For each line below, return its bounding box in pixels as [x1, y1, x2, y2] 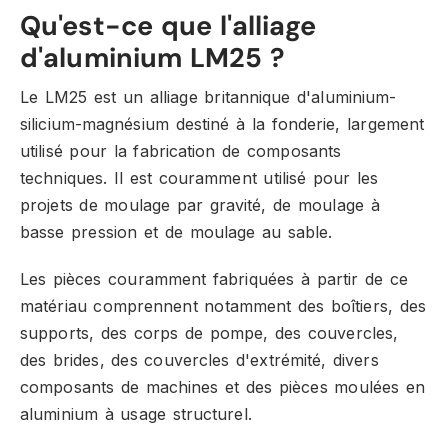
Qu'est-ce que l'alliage [20, 8, 317, 43]
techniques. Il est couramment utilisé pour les [20, 168, 379, 188]
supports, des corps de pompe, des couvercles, [20, 323, 399, 343]
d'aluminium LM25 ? [20, 40, 286, 75]
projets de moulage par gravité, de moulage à [20, 195, 380, 215]
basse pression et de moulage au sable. [20, 222, 333, 242]
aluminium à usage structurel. [20, 404, 252, 424]
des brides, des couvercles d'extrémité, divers [20, 350, 379, 370]
